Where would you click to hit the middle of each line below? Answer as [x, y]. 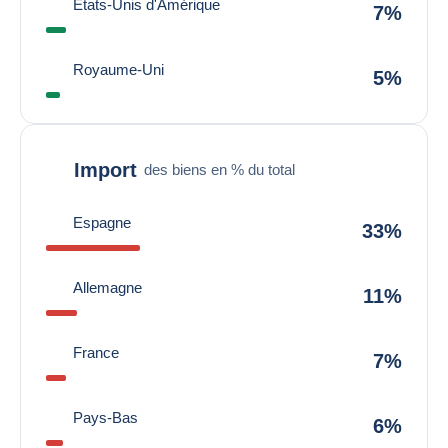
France [96, 352]
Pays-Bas [105, 417]
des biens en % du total [219, 169]
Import [105, 169]
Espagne [102, 222]
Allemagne [107, 287]
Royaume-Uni [118, 69]
